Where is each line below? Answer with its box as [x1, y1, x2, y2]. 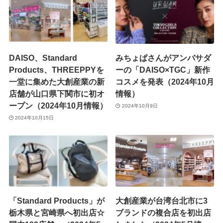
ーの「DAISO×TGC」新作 [115, 65, 211, 75]
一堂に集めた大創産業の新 [8, 77, 105, 87]
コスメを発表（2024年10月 [115, 77, 215, 87]
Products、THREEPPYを [8, 65, 104, 75]
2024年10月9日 [121, 103, 158, 109]
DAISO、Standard [8, 53, 77, 63]
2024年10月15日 [15, 114, 54, 120]
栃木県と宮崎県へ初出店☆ [8, 208, 105, 217]
